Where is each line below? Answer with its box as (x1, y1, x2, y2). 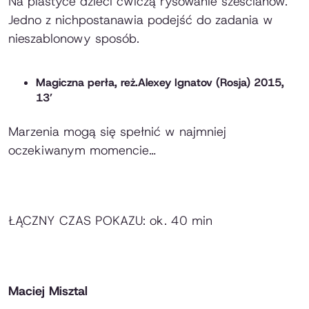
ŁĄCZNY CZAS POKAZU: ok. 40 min (8, 212, 212, 230)
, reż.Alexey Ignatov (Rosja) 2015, (114, 75, 284, 90)
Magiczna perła (36, 75, 114, 90)
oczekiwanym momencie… (8, 142, 156, 159)
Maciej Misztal (8, 283, 92, 300)
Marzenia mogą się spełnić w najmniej (8, 123, 226, 141)
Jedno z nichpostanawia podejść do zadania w (8, 12, 273, 29)
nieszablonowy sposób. (8, 30, 139, 48)
